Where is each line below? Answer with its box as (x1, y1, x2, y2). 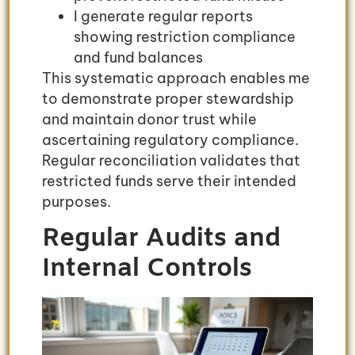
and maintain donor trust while (42, 110, 257, 129)
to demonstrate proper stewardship (42, 90, 294, 109)
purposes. (42, 193, 111, 212)
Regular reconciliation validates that (42, 151, 300, 170)
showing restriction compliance (74, 28, 296, 47)
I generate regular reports (74, 7, 253, 26)
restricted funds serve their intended (42, 172, 296, 191)
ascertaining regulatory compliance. (42, 131, 299, 150)
